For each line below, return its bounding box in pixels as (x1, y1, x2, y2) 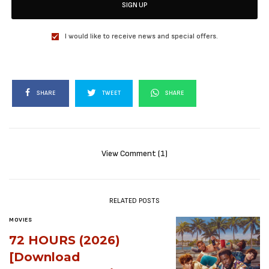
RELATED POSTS (109, 196, 160, 206)
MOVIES (9, 216, 32, 224)
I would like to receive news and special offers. (64, 32, 218, 41)
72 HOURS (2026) (9, 233, 120, 248)
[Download (9, 250, 80, 265)
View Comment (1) (101, 148, 168, 159)
